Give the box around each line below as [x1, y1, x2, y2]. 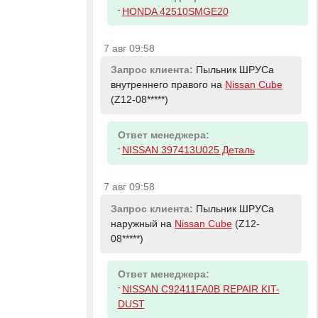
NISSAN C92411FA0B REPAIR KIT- [121, 284, 280, 295]
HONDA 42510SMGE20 [121, 6, 229, 17]
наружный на [110, 219, 175, 230]
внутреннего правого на [110, 79, 225, 91]
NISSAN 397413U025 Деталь [121, 145, 255, 156]
